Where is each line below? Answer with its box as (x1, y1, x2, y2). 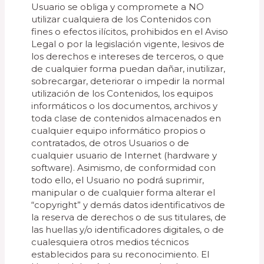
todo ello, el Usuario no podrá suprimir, (31, 174, 204, 186)
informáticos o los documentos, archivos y (31, 100, 218, 111)
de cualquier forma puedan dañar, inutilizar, (31, 63, 226, 74)
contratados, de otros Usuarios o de (31, 137, 190, 148)
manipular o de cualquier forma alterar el (31, 187, 216, 198)
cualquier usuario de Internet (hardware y (31, 150, 217, 161)
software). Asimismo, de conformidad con (31, 162, 216, 173)
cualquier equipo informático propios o (31, 125, 206, 136)
